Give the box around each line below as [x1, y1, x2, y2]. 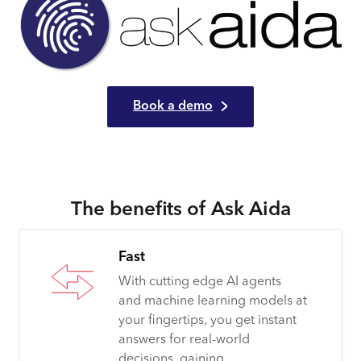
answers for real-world [118, 333, 250, 346]
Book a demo [133, 100, 213, 114]
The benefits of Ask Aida [70, 200, 291, 220]
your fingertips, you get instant [118, 313, 297, 327]
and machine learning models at [118, 294, 307, 308]
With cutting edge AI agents [118, 275, 281, 288]
